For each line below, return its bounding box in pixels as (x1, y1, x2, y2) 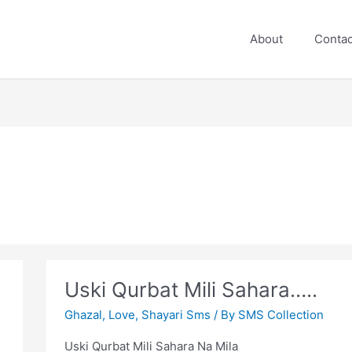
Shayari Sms (141, 306, 211, 322)
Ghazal (64, 306, 102, 322)
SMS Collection (237, 306, 324, 322)
